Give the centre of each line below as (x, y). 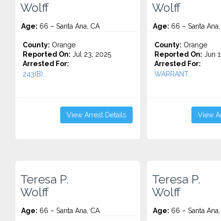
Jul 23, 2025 (91, 54)
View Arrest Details (96, 115)
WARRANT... (173, 74)
